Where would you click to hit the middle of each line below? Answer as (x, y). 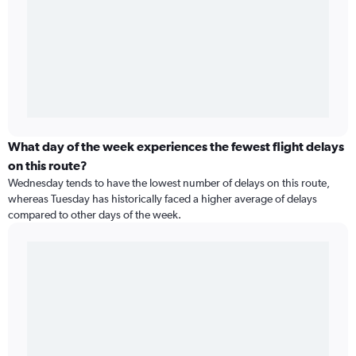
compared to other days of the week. (95, 215)
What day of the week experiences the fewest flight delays (176, 147)
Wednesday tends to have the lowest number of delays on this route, (169, 183)
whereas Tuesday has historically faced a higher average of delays (163, 199)
